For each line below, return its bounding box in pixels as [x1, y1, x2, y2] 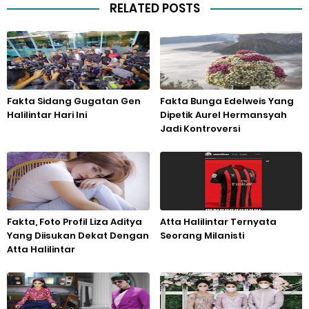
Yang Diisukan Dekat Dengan [7, 229, 149, 242]
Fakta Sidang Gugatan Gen [7, 94, 141, 108]
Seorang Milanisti [159, 229, 244, 242]
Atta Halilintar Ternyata [159, 215, 277, 228]
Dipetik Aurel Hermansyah [159, 108, 287, 121]
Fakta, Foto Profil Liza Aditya [7, 215, 142, 228]
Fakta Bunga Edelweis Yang [159, 94, 294, 108]
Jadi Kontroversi [159, 122, 240, 135]
